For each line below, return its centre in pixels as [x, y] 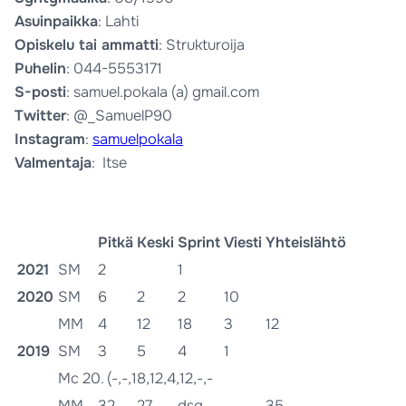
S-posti [41, 92]
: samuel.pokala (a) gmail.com [163, 92]
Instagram [50, 140]
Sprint [199, 242]
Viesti [243, 242]
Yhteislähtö [306, 242]
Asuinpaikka [57, 22]
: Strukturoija [202, 45]
